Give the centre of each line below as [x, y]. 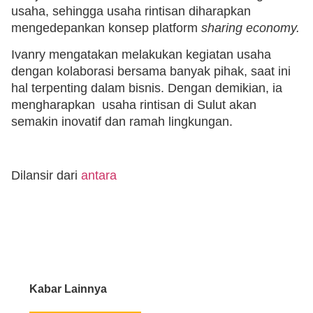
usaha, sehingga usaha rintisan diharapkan [131, 11]
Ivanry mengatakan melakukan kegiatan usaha [141, 55]
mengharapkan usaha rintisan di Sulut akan [134, 105]
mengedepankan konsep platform [106, 28]
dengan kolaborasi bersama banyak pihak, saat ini [151, 72]
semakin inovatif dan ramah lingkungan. [122, 122]
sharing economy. [250, 28]
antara [99, 176]
